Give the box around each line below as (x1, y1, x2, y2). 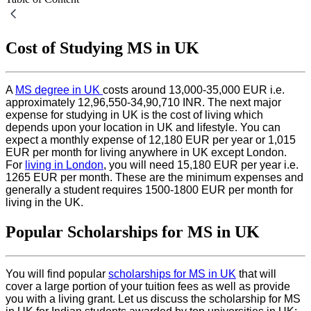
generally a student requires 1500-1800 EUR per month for (6, 183, 293, 196)
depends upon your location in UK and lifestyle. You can (6, 121, 280, 133)
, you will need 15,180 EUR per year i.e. (103, 158, 299, 171)
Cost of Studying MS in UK (6, 38, 199, 57)
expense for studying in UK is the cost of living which (6, 108, 263, 121)
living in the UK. (6, 196, 83, 208)
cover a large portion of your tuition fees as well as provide (6, 280, 290, 292)
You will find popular (6, 267, 108, 280)
